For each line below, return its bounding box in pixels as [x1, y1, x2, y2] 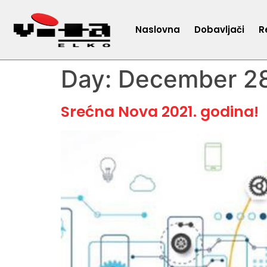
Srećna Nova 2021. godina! [61, 101, 259, 122]
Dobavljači [194, 23, 245, 36]
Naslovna [135, 23, 181, 36]
